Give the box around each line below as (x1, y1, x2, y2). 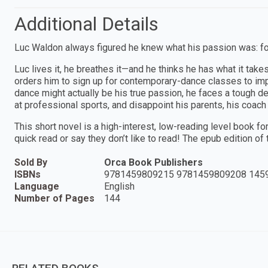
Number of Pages (14, 192, 95, 204)
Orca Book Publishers (104, 156, 203, 168)
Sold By (14, 156, 47, 168)
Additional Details (14, 12, 159, 35)
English (104, 180, 135, 192)
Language (14, 180, 59, 192)
